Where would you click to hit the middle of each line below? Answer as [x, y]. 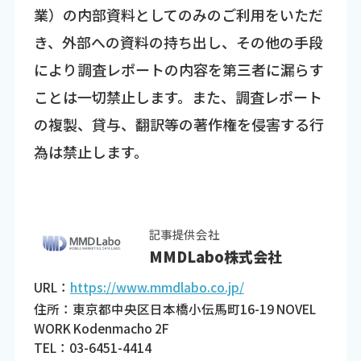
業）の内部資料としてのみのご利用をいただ [178, 14]
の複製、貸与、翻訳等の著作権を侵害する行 [178, 124]
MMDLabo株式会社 [215, 256]
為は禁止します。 [91, 151]
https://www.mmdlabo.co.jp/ [157, 287]
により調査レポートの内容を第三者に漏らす [178, 69]
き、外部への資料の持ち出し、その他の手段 [178, 41]
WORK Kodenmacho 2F [101, 328]
